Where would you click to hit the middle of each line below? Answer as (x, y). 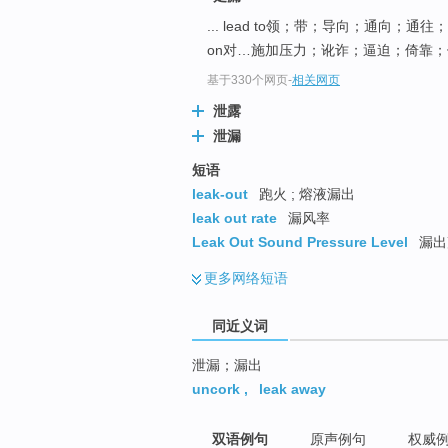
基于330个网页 (247, 80)
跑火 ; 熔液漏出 (305, 194)
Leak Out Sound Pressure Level (300, 242)
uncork (216, 389)
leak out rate (234, 218)
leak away (292, 389)
